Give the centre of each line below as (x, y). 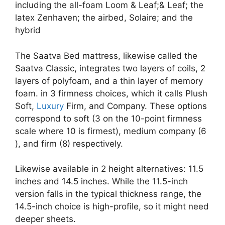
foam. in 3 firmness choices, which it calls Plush (111, 93)
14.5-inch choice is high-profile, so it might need (112, 206)
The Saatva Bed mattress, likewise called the (106, 55)
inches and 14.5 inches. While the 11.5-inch (101, 181)
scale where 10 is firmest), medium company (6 (111, 131)
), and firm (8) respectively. (69, 143)
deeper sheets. (45, 219)
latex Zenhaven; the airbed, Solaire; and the (104, 18)
